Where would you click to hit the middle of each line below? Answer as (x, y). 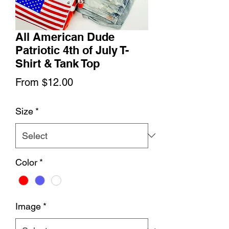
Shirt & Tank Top (58, 63)
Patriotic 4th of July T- (72, 50)
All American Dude (65, 37)
